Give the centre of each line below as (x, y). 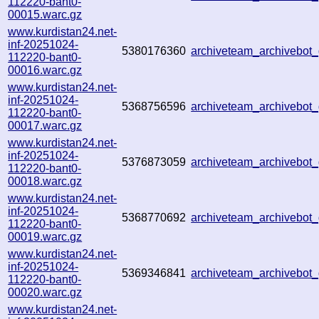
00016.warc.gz (45, 70)
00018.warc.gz (45, 181)
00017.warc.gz (45, 125)
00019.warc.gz (45, 236)
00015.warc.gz (45, 14)
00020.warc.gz (45, 292)
